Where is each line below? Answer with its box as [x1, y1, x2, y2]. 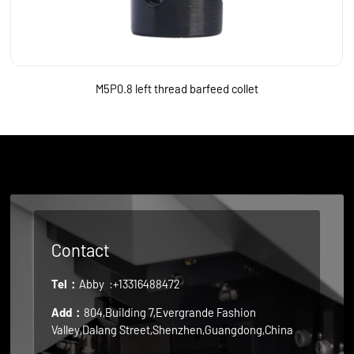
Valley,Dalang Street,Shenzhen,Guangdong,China [51, 322, 294, 337]
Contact [51, 239, 110, 261]
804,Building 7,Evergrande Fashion [84, 304, 257, 319]
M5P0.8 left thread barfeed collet [95, 81, 258, 96]
